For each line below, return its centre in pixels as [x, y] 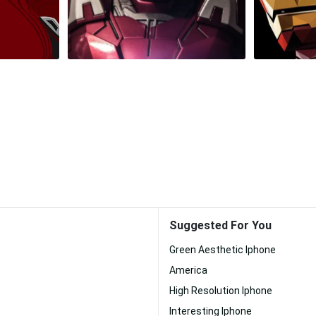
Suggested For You [220, 225]
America [188, 270]
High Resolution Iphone [221, 291]
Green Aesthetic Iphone [223, 250]
